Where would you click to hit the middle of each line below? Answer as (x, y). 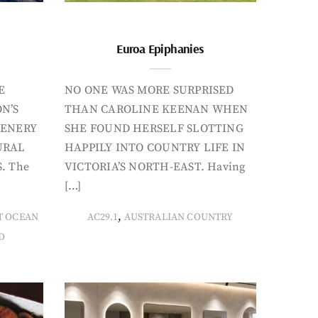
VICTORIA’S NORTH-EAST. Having (155, 167)
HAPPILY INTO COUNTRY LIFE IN (155, 148)
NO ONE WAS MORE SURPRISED (149, 91)
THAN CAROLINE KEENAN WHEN (157, 110)
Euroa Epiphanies (160, 49)
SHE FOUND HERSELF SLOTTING (154, 129)
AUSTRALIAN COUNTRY (179, 218)
